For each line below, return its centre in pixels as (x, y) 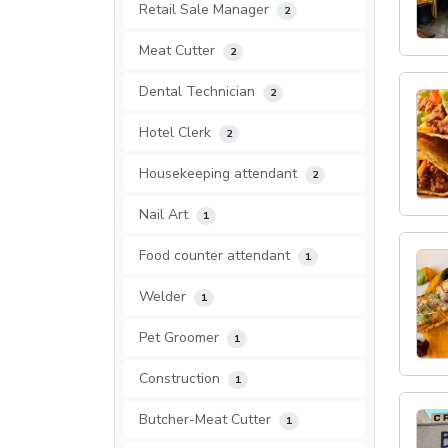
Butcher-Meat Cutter (207, 419)
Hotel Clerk (177, 132)
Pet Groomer (181, 337)
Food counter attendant (216, 255)
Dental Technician (199, 91)
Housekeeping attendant (220, 173)
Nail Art (165, 214)
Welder (164, 296)
